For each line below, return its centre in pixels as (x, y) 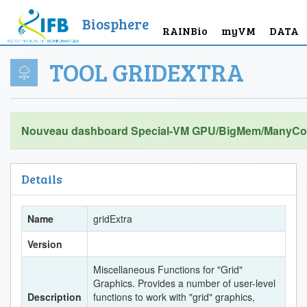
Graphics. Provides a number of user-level (184, 283)
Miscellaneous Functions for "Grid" (168, 269)
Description (54, 297)
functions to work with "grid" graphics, (174, 297)
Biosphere (115, 24)
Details (42, 179)
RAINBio (185, 30)
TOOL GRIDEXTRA (144, 72)
